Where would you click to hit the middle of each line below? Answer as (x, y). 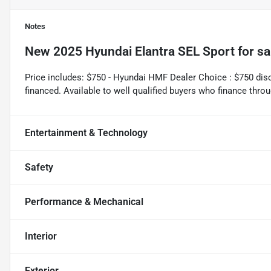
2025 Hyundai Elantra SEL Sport (144, 52)
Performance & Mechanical (84, 202)
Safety (39, 168)
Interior (41, 237)
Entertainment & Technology (86, 133)
